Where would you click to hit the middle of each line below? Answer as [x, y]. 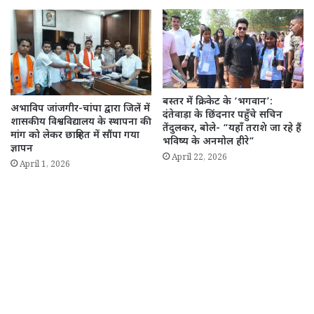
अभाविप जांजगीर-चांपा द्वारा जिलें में [80, 109]
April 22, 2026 [199, 159]
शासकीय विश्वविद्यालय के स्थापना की [81, 123]
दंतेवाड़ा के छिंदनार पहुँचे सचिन [223, 116]
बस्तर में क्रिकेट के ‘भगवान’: [218, 102]
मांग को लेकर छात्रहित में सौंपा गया [75, 136]
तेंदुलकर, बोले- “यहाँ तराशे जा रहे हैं [232, 129]
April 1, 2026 [45, 166]
